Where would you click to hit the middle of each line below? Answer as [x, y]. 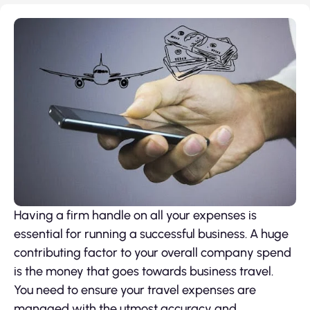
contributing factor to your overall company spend [153, 252]
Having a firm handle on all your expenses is [135, 215]
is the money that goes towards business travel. [144, 271]
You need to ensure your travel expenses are [135, 290]
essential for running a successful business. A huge [151, 234]
